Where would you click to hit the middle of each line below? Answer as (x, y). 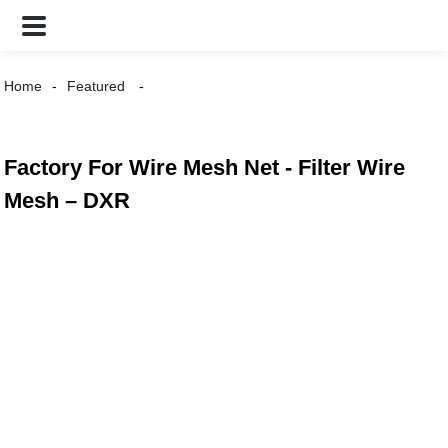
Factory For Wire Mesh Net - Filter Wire (205, 167)
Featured (96, 86)
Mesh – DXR (67, 200)
